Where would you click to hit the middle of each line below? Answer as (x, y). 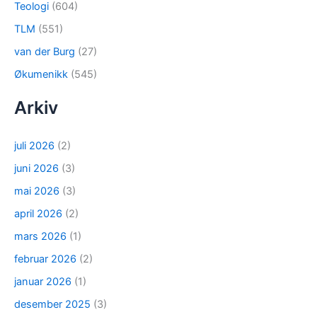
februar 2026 (45, 259)
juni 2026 (36, 169)
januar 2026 (43, 281)
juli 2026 (34, 146)
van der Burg (45, 52)
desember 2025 (52, 304)
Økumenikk (41, 75)
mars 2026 (40, 236)
